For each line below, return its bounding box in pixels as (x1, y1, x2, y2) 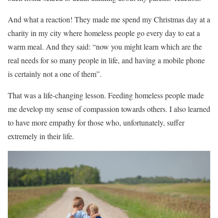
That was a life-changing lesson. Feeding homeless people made (8, 90, 204, 100)
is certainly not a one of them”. (8, 69, 102, 79)
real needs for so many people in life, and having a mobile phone (8, 55, 205, 65)
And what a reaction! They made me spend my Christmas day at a (8, 14, 210, 24)
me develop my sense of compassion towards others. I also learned (8, 104, 210, 114)
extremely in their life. (8, 131, 74, 141)
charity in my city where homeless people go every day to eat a (8, 28, 200, 38)
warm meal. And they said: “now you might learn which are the (8, 41, 202, 52)
